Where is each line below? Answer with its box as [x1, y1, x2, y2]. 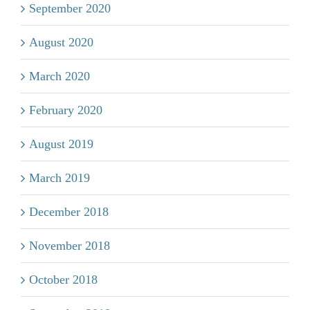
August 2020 [29, 35, 93, 49]
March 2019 [29, 171, 90, 185]
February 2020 [29, 103, 102, 117]
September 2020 [29, 1, 111, 15]
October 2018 [29, 273, 98, 286]
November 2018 [29, 239, 110, 253]
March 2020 [29, 69, 90, 83]
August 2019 [29, 137, 93, 151]
